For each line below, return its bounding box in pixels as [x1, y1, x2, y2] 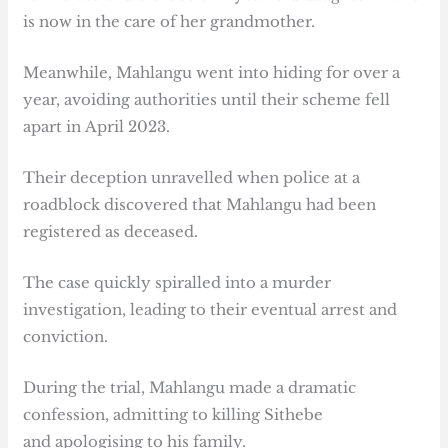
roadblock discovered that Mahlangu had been [23, 195, 377, 215]
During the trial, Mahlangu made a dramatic [23, 378, 357, 398]
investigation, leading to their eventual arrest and [23, 300, 398, 320]
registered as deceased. [23, 222, 199, 242]
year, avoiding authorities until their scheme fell [23, 90, 391, 110]
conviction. [23, 327, 109, 347]
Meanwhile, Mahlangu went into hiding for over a [23, 63, 401, 83]
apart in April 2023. [23, 117, 171, 137]
